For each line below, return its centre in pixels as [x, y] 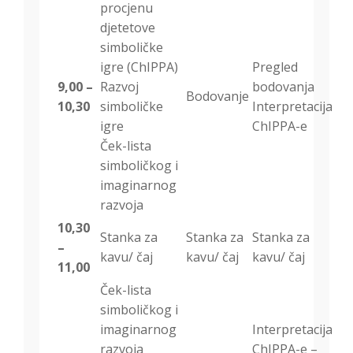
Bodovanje [217, 97]
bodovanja [283, 87]
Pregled [275, 67]
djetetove [128, 28]
